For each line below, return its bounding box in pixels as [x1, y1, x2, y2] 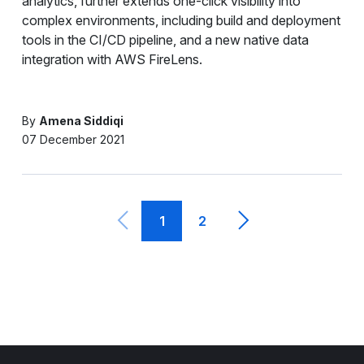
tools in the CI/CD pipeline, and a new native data [21, 31, 309, 48]
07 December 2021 [21, 132, 124, 146]
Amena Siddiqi [38, 113, 123, 128]
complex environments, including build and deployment [21, 11, 340, 28]
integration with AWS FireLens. [21, 50, 202, 67]
